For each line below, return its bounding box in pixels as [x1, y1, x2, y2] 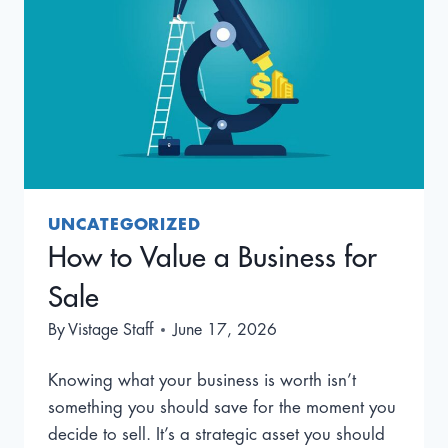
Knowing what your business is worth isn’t [48, 371, 356, 389]
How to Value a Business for [48, 243, 377, 272]
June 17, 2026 [173, 321, 278, 338]
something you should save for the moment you [48, 398, 396, 416]
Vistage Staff [68, 321, 154, 338]
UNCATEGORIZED [48, 216, 201, 233]
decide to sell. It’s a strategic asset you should [48, 425, 385, 443]
